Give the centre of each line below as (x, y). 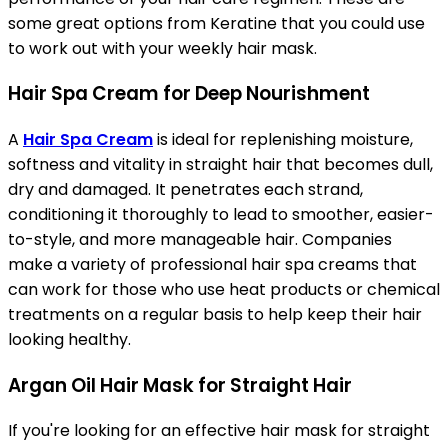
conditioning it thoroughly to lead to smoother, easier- (221, 214)
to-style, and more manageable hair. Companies (200, 239)
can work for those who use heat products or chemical (224, 289)
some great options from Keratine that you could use (216, 23)
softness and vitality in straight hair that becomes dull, (220, 164)
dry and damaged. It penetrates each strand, (185, 189)
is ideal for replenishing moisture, (283, 139)
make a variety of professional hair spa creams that (212, 264)
